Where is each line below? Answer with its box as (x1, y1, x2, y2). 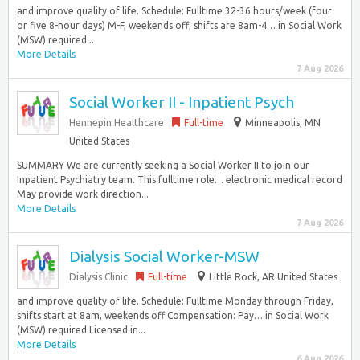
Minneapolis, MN (245, 117, 321, 128)
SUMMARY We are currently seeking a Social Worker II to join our (17, 160, 309, 170)
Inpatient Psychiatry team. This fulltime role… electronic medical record (17, 174, 342, 185)
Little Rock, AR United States (209, 272, 337, 282)
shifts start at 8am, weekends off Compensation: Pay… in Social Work (17, 310, 329, 321)
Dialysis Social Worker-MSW (69, 247, 260, 265)
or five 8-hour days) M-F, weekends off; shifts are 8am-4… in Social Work (17, 20, 342, 31)
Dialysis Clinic (69, 272, 128, 282)
